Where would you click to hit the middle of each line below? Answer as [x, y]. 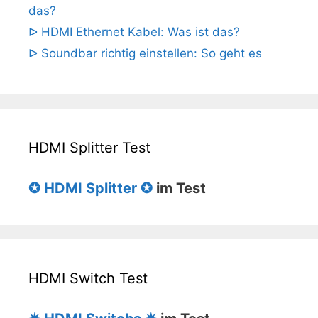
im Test [179, 188]
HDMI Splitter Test [89, 148]
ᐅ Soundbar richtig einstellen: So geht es [145, 54]
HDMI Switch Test [88, 279]
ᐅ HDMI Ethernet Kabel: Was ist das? [134, 32]
